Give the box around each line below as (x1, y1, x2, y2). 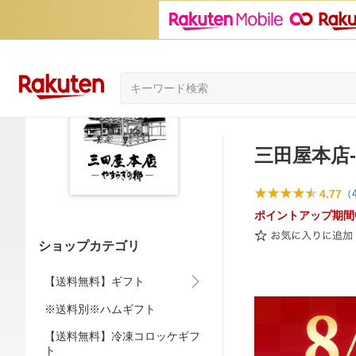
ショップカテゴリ (38, 239, 140, 253)
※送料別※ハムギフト (44, 303, 156, 315)
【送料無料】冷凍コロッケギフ (44, 330, 200, 342)
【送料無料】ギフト (44, 275, 145, 288)
